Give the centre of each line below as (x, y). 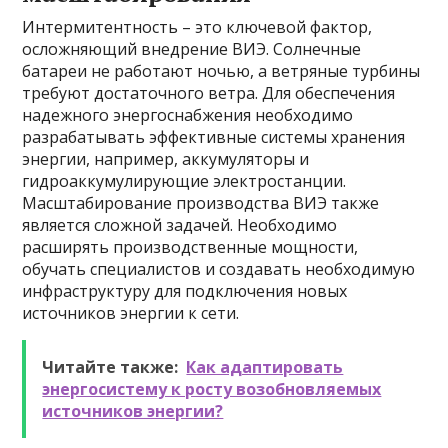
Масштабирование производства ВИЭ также (201, 203)
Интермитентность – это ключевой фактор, (197, 27)
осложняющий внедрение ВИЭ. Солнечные (192, 49)
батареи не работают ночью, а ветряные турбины (221, 71)
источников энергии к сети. (131, 313)
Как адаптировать (265, 367)
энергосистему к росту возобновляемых (212, 389)
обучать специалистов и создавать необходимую (219, 269)
